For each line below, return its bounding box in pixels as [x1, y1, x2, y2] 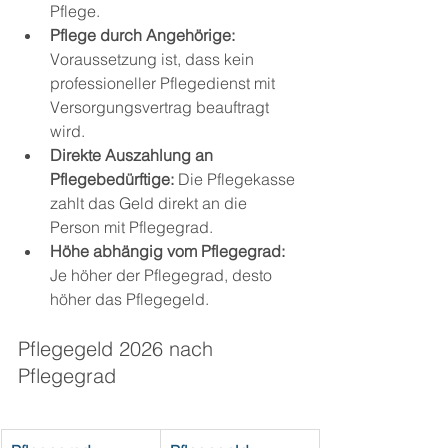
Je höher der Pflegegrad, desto [50, 265, 276, 286]
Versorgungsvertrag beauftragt [50, 97, 273, 118]
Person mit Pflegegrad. [50, 217, 213, 238]
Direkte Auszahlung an [50, 145, 217, 166]
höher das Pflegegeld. [50, 289, 209, 310]
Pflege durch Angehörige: [50, 25, 235, 46]
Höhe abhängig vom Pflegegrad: [50, 241, 285, 262]
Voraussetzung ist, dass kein [50, 49, 258, 70]
